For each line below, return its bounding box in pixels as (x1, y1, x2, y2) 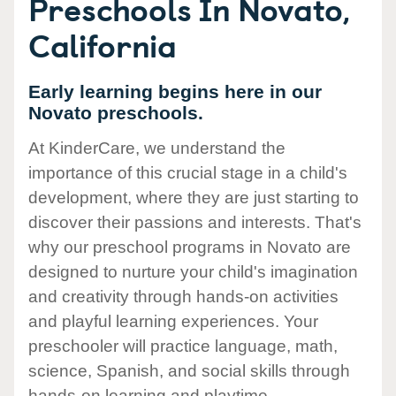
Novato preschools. (28, 103, 203, 123)
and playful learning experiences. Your (28, 312, 318, 331)
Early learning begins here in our (28, 81, 322, 102)
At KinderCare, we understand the (28, 139, 286, 158)
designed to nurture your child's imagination (28, 263, 358, 282)
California (28, 20, 177, 68)
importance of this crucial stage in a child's (28, 164, 347, 183)
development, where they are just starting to (28, 188, 359, 208)
